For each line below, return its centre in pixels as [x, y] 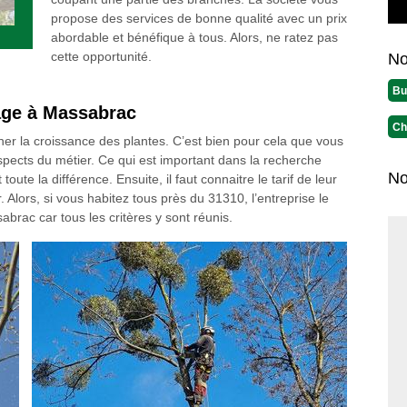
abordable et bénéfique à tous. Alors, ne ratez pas [194, 37]
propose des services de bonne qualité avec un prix [199, 18]
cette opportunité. [101, 56]
